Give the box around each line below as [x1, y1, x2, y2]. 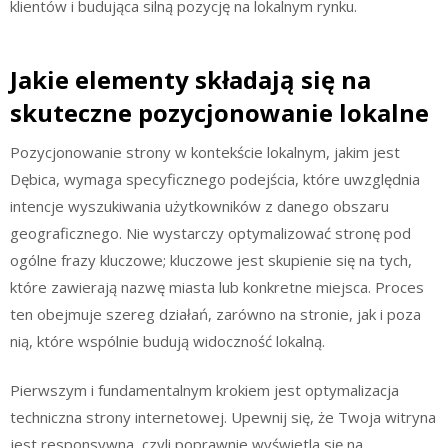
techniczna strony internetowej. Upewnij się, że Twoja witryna [10, 407, 436, 427]
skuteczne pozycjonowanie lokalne [10, 95, 429, 129]
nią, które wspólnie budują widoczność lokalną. [10, 330, 325, 351]
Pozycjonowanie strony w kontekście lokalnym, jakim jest [10, 141, 400, 162]
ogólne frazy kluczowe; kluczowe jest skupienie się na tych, [10, 249, 412, 270]
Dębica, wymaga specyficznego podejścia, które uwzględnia [10, 168, 420, 189]
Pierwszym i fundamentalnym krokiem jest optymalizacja [10, 380, 399, 400]
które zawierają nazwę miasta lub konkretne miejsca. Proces [10, 276, 424, 297]
